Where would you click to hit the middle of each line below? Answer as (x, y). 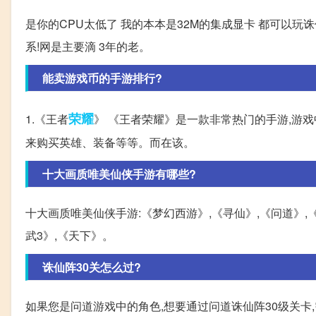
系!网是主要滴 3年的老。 (88, 47)
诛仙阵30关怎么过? (92, 267)
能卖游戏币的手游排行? (102, 78)
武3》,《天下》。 (69, 236)
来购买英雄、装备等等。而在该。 (110, 142)
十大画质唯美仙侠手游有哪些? (119, 174)
